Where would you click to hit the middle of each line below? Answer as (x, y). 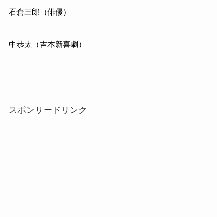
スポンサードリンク (48, 110)
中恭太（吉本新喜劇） (47, 45)
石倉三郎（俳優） (39, 12)
